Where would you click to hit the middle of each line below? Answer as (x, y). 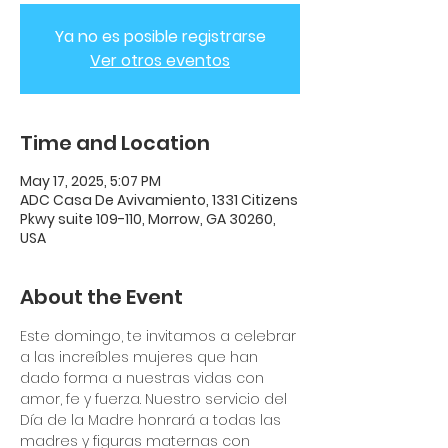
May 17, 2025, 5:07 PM (90, 181)
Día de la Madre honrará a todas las (152, 420)
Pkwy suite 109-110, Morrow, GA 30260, (148, 219)
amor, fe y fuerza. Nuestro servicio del (155, 399)
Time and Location (115, 143)
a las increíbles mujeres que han (141, 357)
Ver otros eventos (160, 60)
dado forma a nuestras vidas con (144, 378)
